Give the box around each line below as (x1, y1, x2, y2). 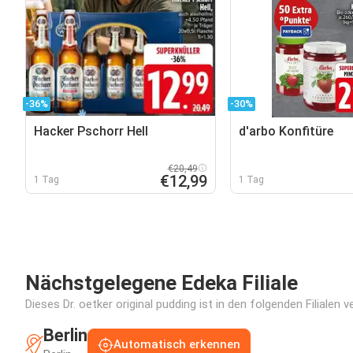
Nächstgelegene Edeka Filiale (25, 271, 298, 295)
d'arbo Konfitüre (238, 124, 333, 139)
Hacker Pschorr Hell (34, 124, 148, 139)
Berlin (43, 325, 87, 345)
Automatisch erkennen (113, 337, 240, 351)
